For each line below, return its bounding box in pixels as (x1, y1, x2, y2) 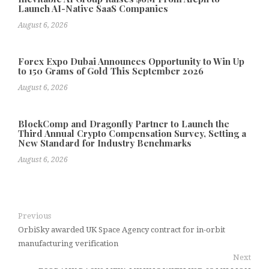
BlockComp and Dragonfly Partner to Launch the (18, 117, 229, 130)
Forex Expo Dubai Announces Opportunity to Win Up (18, 55, 244, 67)
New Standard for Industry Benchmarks (18, 136, 192, 149)
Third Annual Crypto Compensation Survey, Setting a (18, 127, 246, 139)
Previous (18, 211, 51, 220)
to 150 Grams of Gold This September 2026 (18, 64, 204, 77)
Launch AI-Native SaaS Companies (18, 2, 168, 14)
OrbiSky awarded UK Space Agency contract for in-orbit (18, 225, 225, 234)
